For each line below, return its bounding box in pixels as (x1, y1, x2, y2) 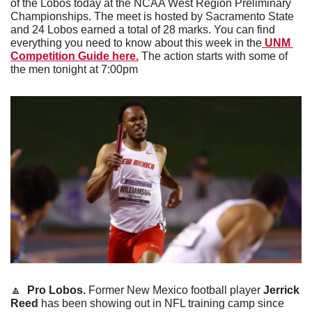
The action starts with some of (139, 49, 288, 62)
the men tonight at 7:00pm (10, 63, 141, 75)
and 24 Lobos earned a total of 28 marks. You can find (10, 23, 275, 36)
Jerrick (263, 284, 299, 297)
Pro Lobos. (27, 284, 88, 297)
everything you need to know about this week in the (10, 36, 262, 49)
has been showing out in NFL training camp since (38, 297, 284, 310)
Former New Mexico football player (88, 284, 263, 297)
